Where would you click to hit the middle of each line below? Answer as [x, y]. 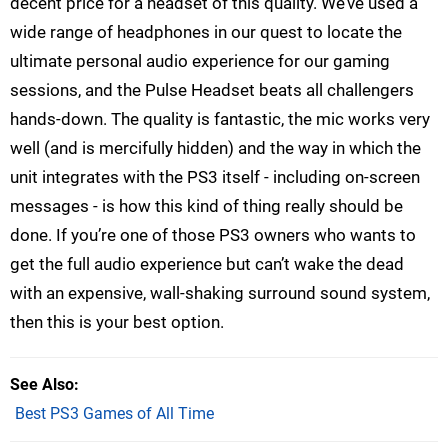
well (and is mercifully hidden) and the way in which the [215, 148]
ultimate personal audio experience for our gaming [200, 61]
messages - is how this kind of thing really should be [206, 206]
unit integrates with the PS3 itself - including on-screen [215, 177]
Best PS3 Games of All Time [114, 414]
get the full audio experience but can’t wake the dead [207, 264]
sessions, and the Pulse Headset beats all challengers [212, 90]
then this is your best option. [117, 322]
